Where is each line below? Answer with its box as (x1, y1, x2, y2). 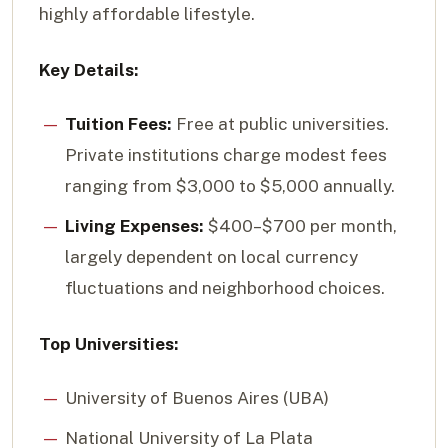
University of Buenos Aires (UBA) (64, 388, 329, 409)
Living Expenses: (64, 215, 204, 236)
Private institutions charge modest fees (64, 145, 387, 166)
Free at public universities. (171, 114, 389, 135)
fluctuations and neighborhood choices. (64, 277, 385, 298)
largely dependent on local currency (64, 246, 358, 267)
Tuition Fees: (64, 114, 172, 135)
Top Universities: (39, 333, 179, 354)
